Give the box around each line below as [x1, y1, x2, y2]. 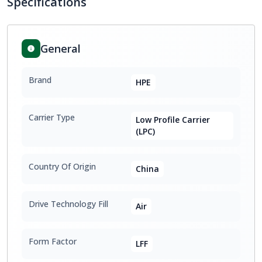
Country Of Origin [29, 161, 96, 172]
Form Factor [29, 236, 77, 247]
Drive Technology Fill [29, 198, 108, 209]
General [40, 42, 81, 56]
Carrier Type [29, 112, 75, 123]
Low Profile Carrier [136, 114, 210, 125]
